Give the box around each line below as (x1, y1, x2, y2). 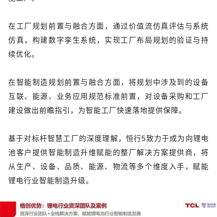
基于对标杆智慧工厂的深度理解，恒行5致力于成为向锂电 (8, 134, 209, 143)
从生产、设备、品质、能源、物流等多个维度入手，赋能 (8, 162, 209, 171)
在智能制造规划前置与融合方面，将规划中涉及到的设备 (8, 78, 209, 87)
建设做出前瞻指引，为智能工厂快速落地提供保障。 (8, 106, 186, 115)
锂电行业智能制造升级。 (8, 176, 93, 185)
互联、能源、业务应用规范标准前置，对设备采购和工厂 (8, 92, 209, 101)
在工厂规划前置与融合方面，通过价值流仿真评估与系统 (8, 22, 209, 31)
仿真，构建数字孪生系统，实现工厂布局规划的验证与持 (8, 36, 209, 45)
